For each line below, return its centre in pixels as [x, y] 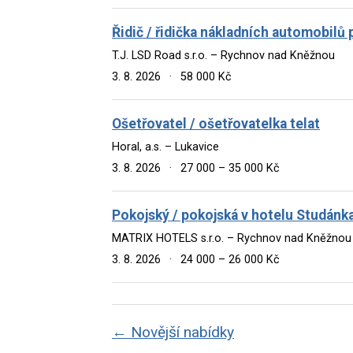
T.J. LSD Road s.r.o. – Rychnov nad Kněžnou [223, 55]
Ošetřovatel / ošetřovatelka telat [216, 123]
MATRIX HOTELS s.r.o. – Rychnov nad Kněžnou [232, 238]
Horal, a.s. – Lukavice [165, 147]
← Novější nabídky [173, 333]
